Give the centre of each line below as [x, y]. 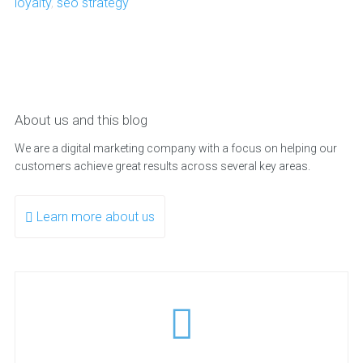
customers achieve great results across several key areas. [162, 166]
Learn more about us [95, 217]
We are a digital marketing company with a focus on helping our [175, 148]
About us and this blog [81, 120]
